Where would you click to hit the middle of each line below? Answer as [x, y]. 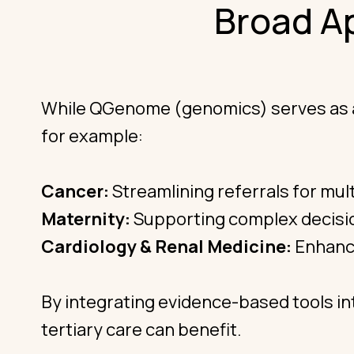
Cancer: [75, 191]
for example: [92, 136]
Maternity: [86, 219]
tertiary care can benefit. [141, 330]
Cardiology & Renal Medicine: [166, 247]
